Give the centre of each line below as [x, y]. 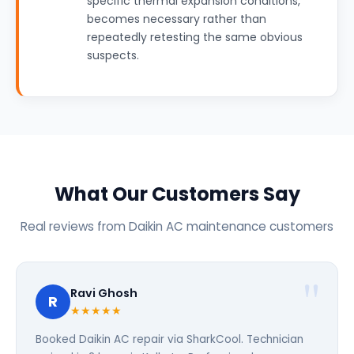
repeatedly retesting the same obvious [195, 37]
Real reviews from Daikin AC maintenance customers [177, 226]
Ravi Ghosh [104, 293]
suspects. [113, 55]
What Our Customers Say [177, 194]
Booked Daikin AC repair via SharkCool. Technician [169, 339]
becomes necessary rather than [177, 19]
